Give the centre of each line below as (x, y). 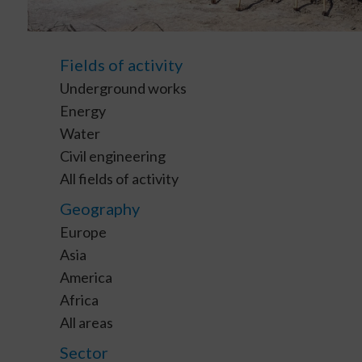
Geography (99, 208)
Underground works (123, 88)
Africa (79, 299)
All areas (86, 322)
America (86, 277)
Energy (82, 110)
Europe (83, 232)
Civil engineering (112, 156)
